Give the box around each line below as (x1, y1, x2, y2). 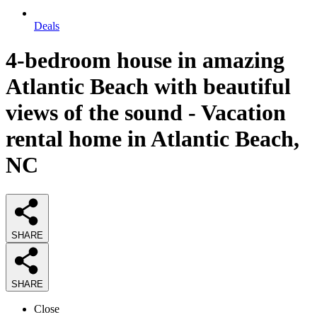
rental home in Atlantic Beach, (6, 126, 299, 152)
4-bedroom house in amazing (6, 47, 284, 74)
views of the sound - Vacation (6, 100, 286, 126)
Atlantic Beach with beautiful (6, 74, 291, 100)
